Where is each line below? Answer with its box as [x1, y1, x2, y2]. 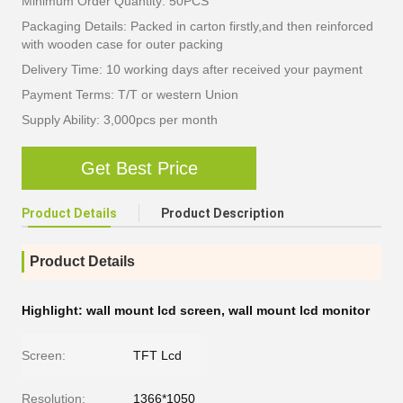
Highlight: [22, 303, 86, 318]
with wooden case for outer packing [22, 37, 223, 51]
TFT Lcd [133, 348, 182, 363]
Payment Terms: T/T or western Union [22, 87, 238, 102]
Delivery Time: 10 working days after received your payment [22, 62, 363, 76]
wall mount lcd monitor [228, 303, 370, 318]
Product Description [161, 206, 284, 220]
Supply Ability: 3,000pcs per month [22, 112, 218, 127]
